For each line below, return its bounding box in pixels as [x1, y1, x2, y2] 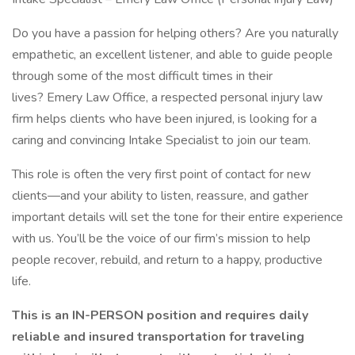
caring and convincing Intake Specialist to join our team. [12, 132, 311, 149]
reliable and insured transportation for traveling [12, 328, 304, 345]
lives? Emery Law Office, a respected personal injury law [12, 89, 323, 106]
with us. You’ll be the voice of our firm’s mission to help [12, 230, 311, 247]
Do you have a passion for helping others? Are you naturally [12, 25, 338, 42]
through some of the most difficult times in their [12, 67, 273, 85]
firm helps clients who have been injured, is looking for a [12, 110, 317, 128]
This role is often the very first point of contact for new [12, 166, 311, 183]
